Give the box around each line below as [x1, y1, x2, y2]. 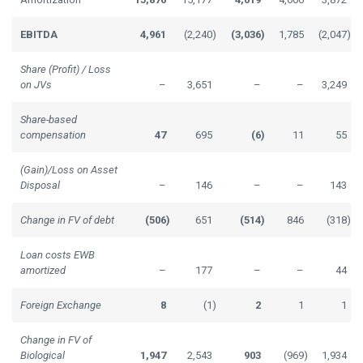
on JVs [20, 78, 52, 91]
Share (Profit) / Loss [20, 62, 111, 75]
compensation [20, 128, 86, 141]
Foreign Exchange [20, 298, 101, 311]
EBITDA [20, 28, 58, 41]
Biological [20, 348, 65, 361]
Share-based [20, 113, 77, 126]
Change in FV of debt [20, 213, 114, 226]
